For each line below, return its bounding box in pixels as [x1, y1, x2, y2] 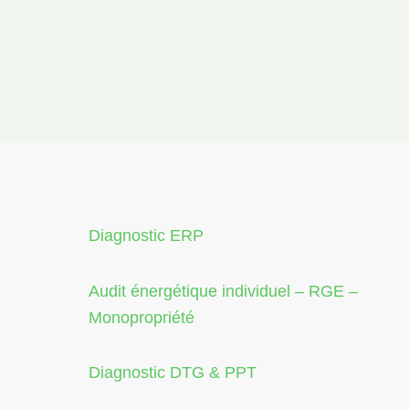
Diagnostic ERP [89, 226, 204, 245]
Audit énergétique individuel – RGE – [89, 281, 358, 300]
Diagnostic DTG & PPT [89, 363, 257, 382]
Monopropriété [89, 308, 194, 327]
